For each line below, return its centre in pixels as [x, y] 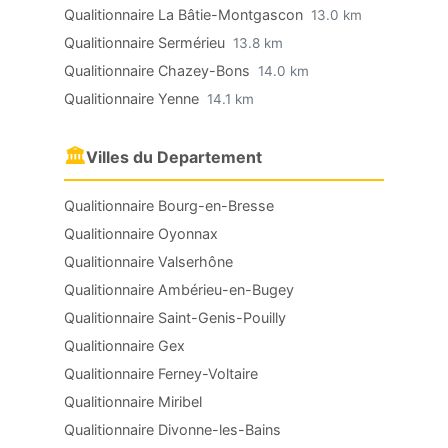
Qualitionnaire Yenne [133, 98]
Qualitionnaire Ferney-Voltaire [161, 373]
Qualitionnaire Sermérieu [146, 42]
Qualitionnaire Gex [124, 345]
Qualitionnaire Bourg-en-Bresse [169, 205]
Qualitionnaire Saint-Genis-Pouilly [175, 317]
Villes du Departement [174, 157]
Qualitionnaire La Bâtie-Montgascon [185, 14]
